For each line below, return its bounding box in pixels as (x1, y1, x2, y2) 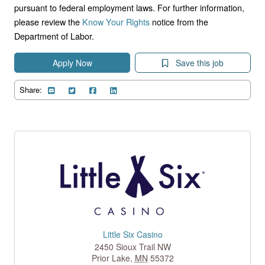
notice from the (150, 15, 208, 28)
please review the (14, 15, 82, 28)
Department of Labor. (14, 29, 94, 42)
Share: (20, 83, 42, 95)
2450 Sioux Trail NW (94, 241, 171, 253)
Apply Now (52, 56, 92, 69)
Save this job (173, 56, 224, 69)
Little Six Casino (102, 228, 163, 241)
